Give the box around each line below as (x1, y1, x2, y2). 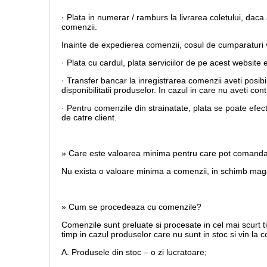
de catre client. (61, 113, 117, 123)
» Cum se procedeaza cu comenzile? (61, 202, 201, 212)
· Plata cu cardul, (61, 58, 128, 68)
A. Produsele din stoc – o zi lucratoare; (61, 247, 207, 257)
